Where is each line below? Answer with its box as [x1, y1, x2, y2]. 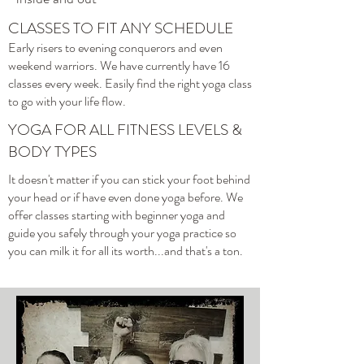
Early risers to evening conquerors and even [8, 38, 223, 57]
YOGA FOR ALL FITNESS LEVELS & [8, 119, 242, 141]
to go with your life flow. [8, 92, 126, 110]
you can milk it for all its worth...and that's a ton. [8, 241, 243, 260]
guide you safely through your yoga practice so [8, 223, 236, 242]
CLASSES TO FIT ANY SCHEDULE [8, 17, 233, 39]
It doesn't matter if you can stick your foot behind [8, 170, 250, 188]
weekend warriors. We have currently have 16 [8, 56, 230, 75]
